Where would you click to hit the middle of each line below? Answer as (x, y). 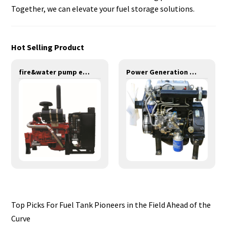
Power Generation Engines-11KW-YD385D (193, 72)
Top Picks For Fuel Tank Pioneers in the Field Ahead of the (111, 204)
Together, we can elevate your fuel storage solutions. (103, 8)
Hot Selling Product (48, 47)
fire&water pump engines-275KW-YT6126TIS (86, 72)
